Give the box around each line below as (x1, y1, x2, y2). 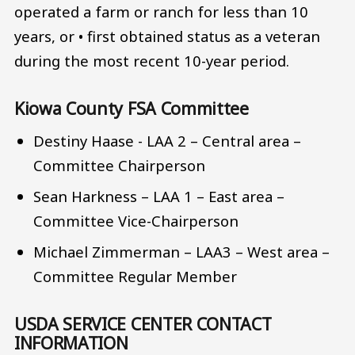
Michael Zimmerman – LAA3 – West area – (33, 242, 330, 262)
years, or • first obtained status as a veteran (14, 26, 320, 47)
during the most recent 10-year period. (14, 51, 289, 71)
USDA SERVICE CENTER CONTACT (14, 311, 272, 335)
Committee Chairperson (33, 155, 206, 176)
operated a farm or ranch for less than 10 (14, 2, 308, 22)
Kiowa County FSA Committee (14, 96, 249, 120)
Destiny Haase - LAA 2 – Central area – (33, 131, 302, 151)
